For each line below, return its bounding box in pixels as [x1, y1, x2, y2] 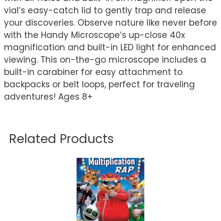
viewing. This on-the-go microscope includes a [4, 54, 206, 66]
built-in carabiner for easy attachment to [4, 66, 183, 78]
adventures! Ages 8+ [4, 91, 93, 103]
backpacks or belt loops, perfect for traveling [4, 78, 195, 91]
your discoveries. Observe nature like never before [4, 17, 217, 29]
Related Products [9, 130, 114, 148]
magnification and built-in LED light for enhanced [4, 41, 216, 54]
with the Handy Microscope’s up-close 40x [4, 29, 185, 41]
